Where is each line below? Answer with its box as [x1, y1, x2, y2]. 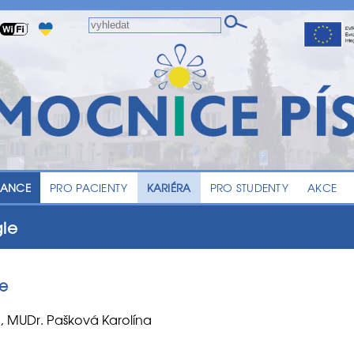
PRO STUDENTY [209, 179, 288, 196]
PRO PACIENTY [50, 179, 128, 196]
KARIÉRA [146, 179, 191, 196]
